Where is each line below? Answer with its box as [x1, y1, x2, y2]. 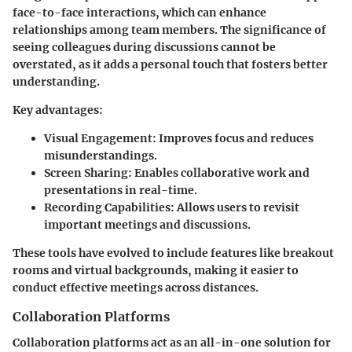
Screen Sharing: [44, 166, 132, 181]
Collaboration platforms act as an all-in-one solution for [13, 335, 331, 350]
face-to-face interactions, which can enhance [13, 5, 266, 20]
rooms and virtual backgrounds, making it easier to [13, 263, 299, 278]
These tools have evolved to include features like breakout [13, 246, 334, 261]
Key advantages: [13, 103, 103, 118]
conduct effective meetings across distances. [13, 280, 258, 295]
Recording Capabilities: [44, 200, 174, 215]
